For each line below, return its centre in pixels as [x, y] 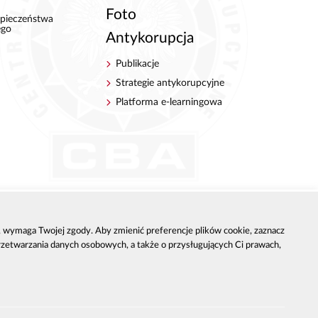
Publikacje [138, 64]
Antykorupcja [149, 38]
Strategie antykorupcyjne [170, 83]
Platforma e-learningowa [169, 103]
